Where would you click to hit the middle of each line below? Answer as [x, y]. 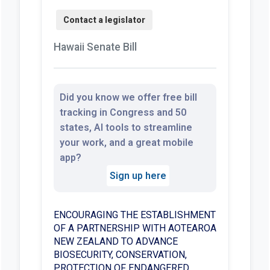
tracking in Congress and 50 [123, 112]
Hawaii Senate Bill [95, 47]
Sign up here [138, 176]
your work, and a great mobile [126, 143]
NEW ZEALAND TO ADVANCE [115, 241]
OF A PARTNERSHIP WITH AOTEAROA [135, 228]
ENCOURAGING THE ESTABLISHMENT [134, 215]
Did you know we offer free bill [128, 97]
